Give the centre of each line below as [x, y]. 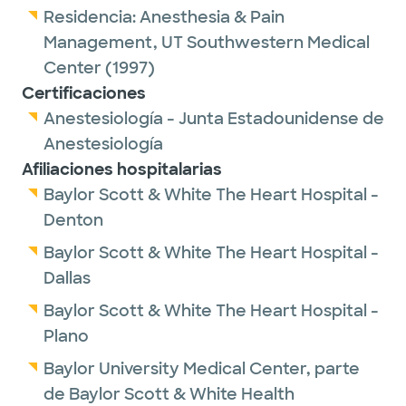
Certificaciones [84, 93]
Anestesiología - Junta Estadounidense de [214, 119]
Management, [102, 43]
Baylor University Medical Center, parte [202, 369]
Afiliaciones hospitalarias [122, 169]
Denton [73, 220]
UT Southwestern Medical [266, 43]
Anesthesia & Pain [212, 17]
